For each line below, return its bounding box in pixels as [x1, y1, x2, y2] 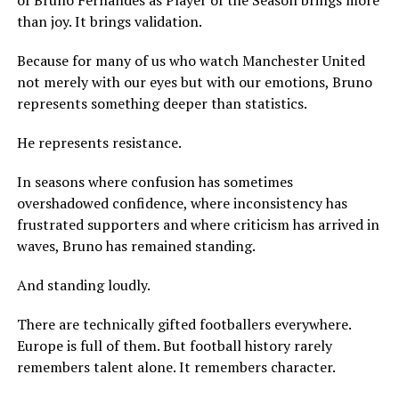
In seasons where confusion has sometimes [16, 172, 293, 192]
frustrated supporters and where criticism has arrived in [16, 215, 379, 235]
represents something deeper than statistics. [16, 94, 307, 114]
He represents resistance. [16, 133, 182, 153]
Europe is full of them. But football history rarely [16, 336, 332, 356]
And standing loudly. [16, 275, 151, 296]
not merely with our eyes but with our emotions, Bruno [16, 72, 372, 93]
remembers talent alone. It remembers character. [16, 357, 336, 378]
